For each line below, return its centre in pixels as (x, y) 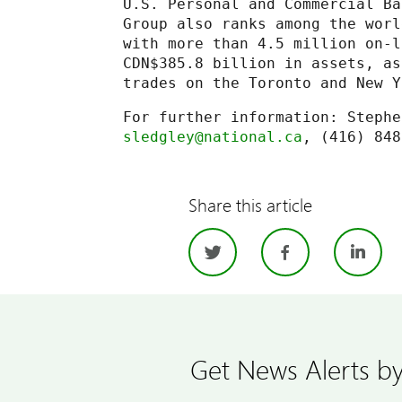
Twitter (273, 253)
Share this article (251, 205)
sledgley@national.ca (213, 137)
